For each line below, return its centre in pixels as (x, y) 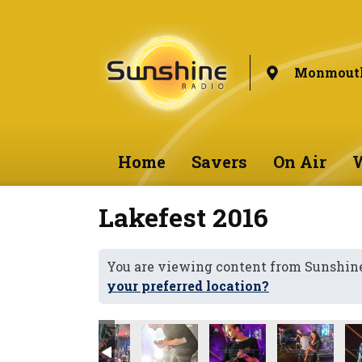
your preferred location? (188, 286)
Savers (219, 162)
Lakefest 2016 (183, 217)
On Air (299, 162)
